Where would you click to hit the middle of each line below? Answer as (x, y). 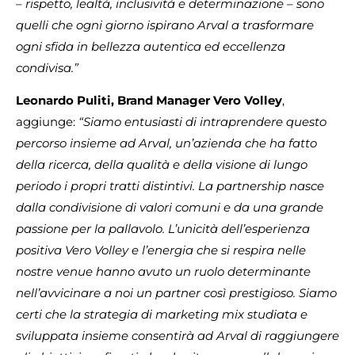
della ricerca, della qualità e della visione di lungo (162, 165)
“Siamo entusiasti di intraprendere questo (202, 122)
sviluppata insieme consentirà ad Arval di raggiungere (177, 336)
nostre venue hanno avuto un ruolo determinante (163, 272)
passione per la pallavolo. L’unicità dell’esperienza (163, 229)
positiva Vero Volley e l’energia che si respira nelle (161, 250)
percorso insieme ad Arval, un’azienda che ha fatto (166, 143)
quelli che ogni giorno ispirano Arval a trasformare (165, 25)
